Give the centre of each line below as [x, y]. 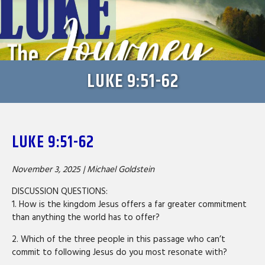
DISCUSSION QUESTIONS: [60, 191]
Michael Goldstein [121, 169]
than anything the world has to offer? [86, 217]
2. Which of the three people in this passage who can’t [119, 239]
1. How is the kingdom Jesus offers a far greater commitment [129, 204]
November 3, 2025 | [49, 169]
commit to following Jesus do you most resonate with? [119, 252]
